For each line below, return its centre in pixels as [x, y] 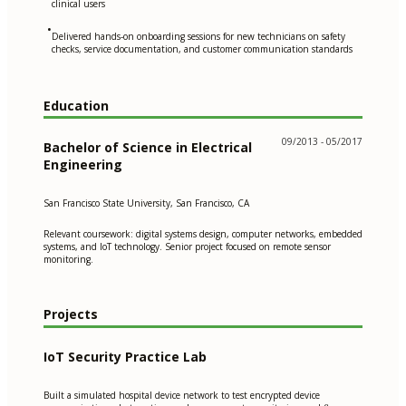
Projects [71, 314]
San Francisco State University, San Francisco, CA [146, 203]
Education [76, 105]
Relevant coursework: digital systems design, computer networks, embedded [203, 234]
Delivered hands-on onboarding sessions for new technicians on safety [198, 36]
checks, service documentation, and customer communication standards [202, 48]
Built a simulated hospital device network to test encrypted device [182, 396]
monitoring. [68, 260]
